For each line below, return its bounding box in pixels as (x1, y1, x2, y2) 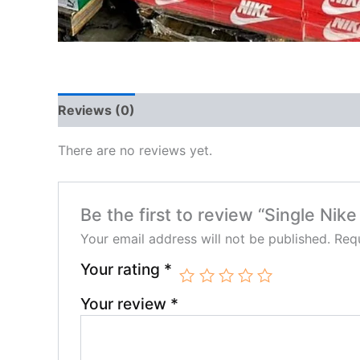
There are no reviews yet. (58, 142, 212, 159)
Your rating (80, 259, 164, 279)
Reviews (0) (58, 102, 135, 119)
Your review (80, 293, 170, 313)
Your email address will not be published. (80, 230, 330, 247)
